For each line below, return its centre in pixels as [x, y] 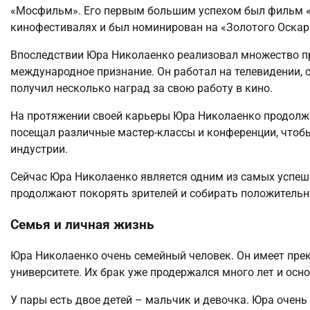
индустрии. [39, 149]
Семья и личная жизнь [82, 225]
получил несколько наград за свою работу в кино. [142, 89]
